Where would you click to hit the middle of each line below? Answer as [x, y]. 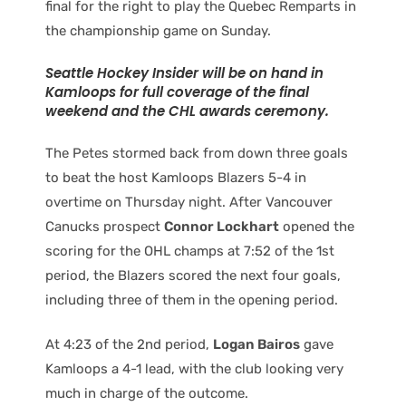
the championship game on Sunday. [158, 30]
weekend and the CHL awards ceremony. [187, 111]
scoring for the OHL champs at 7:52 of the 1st [190, 251]
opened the [317, 226]
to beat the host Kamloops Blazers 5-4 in [176, 177]
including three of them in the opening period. [192, 300]
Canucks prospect [105, 226]
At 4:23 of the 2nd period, [129, 344]
